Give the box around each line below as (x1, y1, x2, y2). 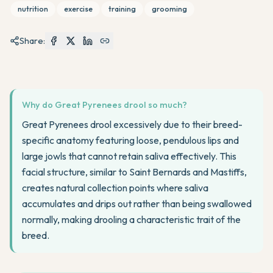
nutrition (18, 4, 48, 13)
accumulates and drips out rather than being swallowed (22, 197, 252, 210)
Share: (19, 35, 45, 46)
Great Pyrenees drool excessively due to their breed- (22, 118, 243, 130)
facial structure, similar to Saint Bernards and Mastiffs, (22, 166, 247, 178)
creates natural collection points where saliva (22, 182, 208, 194)
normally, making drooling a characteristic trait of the (22, 213, 241, 225)
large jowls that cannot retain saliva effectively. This (22, 150, 236, 162)
